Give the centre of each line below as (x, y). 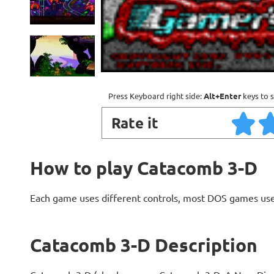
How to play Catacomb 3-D (143, 168)
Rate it (135, 123)
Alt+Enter (222, 96)
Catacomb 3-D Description (143, 245)
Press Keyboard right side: (156, 96)
